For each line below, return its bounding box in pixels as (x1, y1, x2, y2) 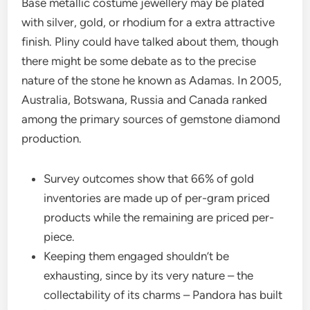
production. (21, 131, 82, 145)
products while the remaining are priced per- (44, 210, 275, 224)
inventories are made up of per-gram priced (44, 191, 271, 205)
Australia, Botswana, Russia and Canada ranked (21, 93, 268, 107)
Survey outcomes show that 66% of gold (44, 172, 255, 185)
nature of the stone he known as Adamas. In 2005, (21, 73, 282, 87)
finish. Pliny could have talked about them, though (21, 35, 279, 48)
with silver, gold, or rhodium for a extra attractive (21, 15, 275, 29)
